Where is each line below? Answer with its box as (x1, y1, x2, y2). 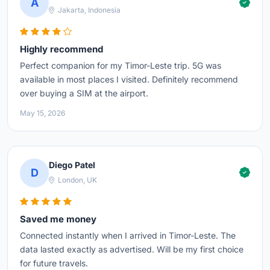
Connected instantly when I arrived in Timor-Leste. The (20, 230, 236, 240)
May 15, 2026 (20, 108, 65, 118)
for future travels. (20, 257, 88, 268)
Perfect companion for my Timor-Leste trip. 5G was (20, 60, 221, 71)
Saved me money (20, 213, 96, 225)
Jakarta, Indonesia (56, 5, 121, 15)
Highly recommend (20, 43, 103, 55)
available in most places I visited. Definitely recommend (20, 74, 238, 84)
